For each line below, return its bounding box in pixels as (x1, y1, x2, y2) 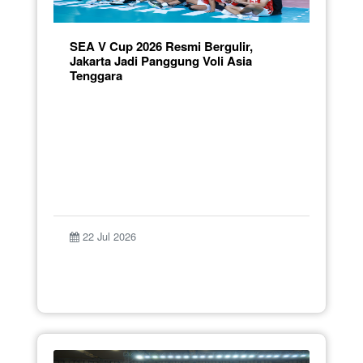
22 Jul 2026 (79, 228, 136, 244)
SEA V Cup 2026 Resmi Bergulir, (70, 36, 253, 55)
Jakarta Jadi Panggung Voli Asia (70, 51, 252, 70)
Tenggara (70, 66, 122, 84)
